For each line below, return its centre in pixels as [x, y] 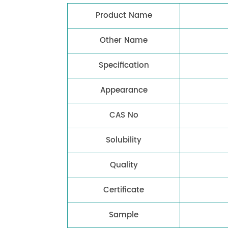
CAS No [124, 116]
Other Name [124, 41]
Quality [124, 165]
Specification [124, 66]
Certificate [124, 190]
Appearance [124, 91]
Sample [124, 215]
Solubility [124, 140]
